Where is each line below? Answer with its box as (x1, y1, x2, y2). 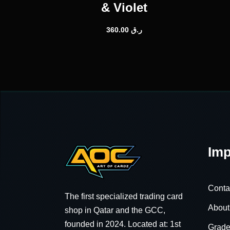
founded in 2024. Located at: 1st (65, 219, 181, 228)
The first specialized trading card (65, 191, 183, 201)
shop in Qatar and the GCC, (65, 205, 165, 215)
